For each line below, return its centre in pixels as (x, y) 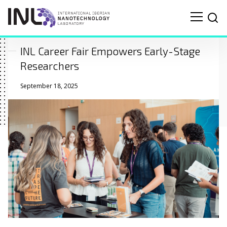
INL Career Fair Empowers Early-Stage (110, 51)
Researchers (50, 66)
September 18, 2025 (49, 86)
